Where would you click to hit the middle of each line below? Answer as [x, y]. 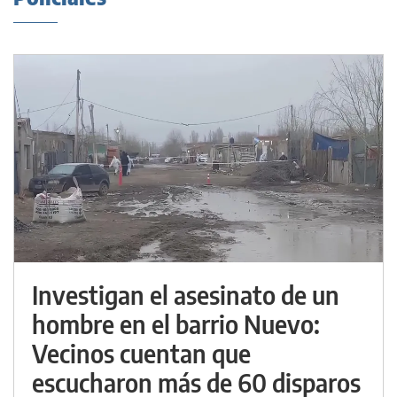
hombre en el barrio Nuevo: [176, 324]
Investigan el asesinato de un [186, 295]
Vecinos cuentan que [141, 354]
